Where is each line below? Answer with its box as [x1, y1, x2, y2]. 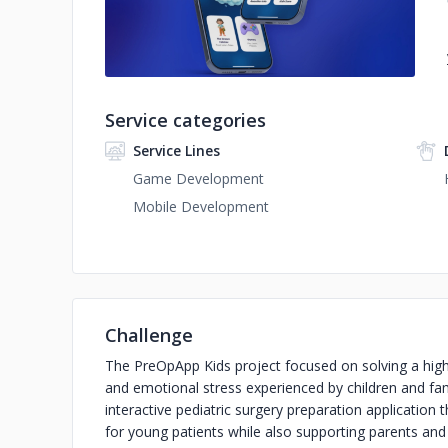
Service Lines [133, 141, 220, 160]
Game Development [133, 169, 264, 188]
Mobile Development [133, 197, 269, 216]
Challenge [105, 323, 193, 347]
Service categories [105, 108, 266, 132]
